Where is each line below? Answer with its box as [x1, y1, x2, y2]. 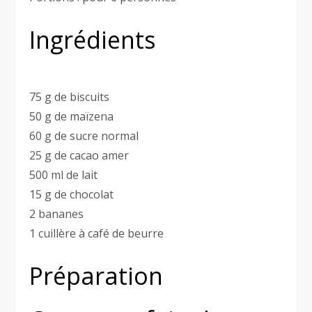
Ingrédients [29, 24, 157, 56]
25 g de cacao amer [29, 148, 130, 164]
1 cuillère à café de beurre [29, 226, 164, 242]
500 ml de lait [29, 167, 98, 183]
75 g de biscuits [29, 89, 110, 105]
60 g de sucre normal [29, 128, 139, 144]
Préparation [29, 260, 164, 292]
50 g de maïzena [29, 109, 114, 125]
